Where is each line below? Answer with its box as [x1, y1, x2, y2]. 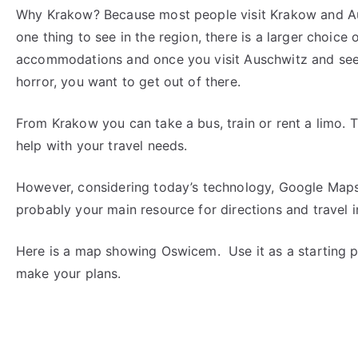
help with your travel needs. [16, 137, 188, 153]
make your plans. [16, 265, 121, 281]
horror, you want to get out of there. [16, 74, 241, 89]
